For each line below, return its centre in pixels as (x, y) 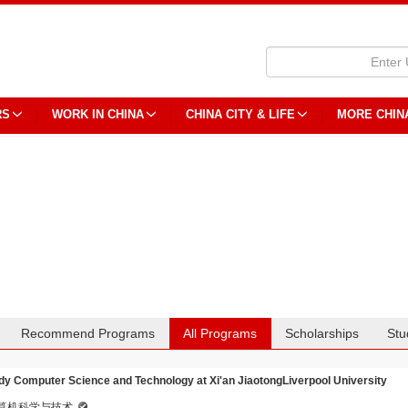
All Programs (220, 333)
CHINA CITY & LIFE (240, 114)
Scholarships (322, 333)
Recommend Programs (88, 333)
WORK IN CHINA (98, 114)
